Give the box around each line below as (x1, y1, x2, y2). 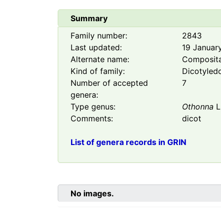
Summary (71, 13, 108, 24)
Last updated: (71, 42, 122, 53)
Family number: (71, 31, 127, 41)
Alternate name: (71, 54, 129, 65)
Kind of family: (71, 66, 125, 76)
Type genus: (71, 102, 115, 112)
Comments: (71, 113, 113, 124)
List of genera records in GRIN (71, 137, 186, 147)
